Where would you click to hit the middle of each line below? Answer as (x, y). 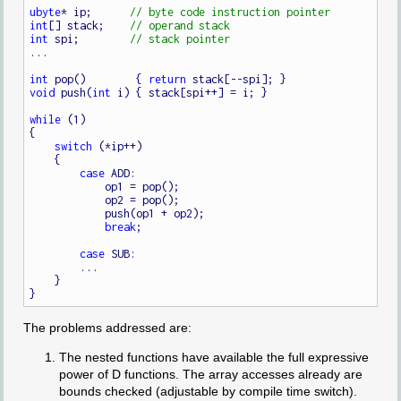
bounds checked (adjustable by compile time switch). (208, 392)
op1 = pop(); (68, 186)
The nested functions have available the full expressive (213, 358)
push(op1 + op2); (68, 213)
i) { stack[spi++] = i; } (190, 92)
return (168, 79)
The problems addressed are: (107, 328)
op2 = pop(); (68, 200)
